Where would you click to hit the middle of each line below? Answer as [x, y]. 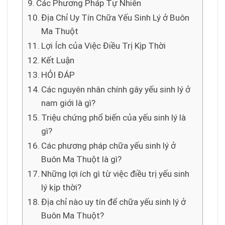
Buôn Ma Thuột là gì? [82, 159]
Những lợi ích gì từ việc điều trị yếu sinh [116, 174]
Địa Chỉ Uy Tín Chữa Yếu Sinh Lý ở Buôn [116, 17]
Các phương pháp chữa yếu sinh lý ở [109, 145]
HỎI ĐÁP [58, 75]
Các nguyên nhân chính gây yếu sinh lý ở [116, 89]
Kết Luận [58, 60]
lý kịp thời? [62, 187]
